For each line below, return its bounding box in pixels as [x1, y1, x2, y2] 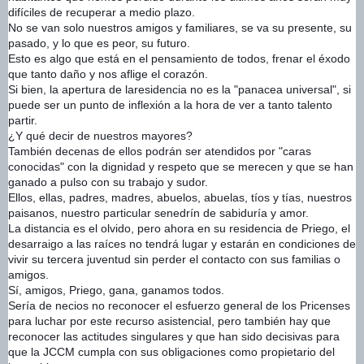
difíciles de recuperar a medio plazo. [8, 5, 195, 19]
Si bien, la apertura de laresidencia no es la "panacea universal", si [8, 82, 351, 96]
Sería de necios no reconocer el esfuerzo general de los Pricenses [8, 298, 350, 312]
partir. [8, 113, 37, 127]
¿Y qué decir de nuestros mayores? [8, 128, 193, 142]
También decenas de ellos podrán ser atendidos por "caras [8, 144, 311, 158]
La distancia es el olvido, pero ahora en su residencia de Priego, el [8, 221, 350, 235]
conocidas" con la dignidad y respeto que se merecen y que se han [8, 159, 353, 173]
